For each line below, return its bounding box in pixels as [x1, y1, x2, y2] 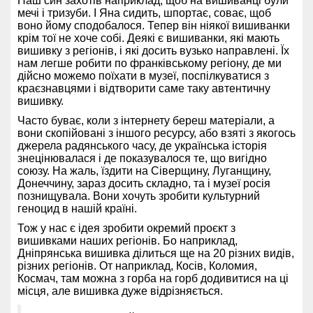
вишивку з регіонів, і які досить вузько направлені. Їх [17, 45, 289, 57]
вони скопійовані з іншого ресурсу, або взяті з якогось [17, 127, 296, 140]
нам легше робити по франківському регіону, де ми [17, 57, 282, 70]
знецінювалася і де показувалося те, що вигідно [17, 152, 267, 165]
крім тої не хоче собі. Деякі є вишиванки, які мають [17, 32, 279, 45]
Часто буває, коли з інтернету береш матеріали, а [17, 115, 275, 127]
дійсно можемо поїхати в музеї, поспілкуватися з [17, 70, 269, 82]
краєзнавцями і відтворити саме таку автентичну [17, 82, 270, 95]
